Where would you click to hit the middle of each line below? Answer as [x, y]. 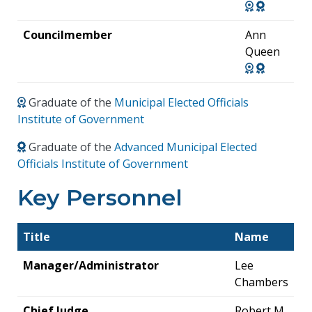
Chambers [262, 282]
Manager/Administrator [91, 265]
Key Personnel [100, 197]
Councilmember [68, 34]
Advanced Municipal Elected [186, 147]
